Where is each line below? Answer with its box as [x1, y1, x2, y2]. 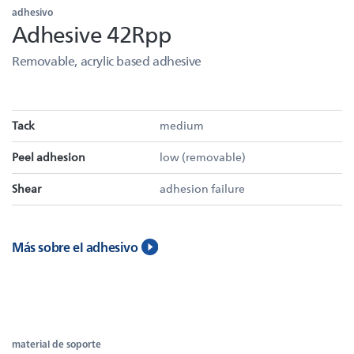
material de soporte [12, 337, 101, 350]
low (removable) [160, 149, 246, 164]
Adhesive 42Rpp [12, 18, 171, 48]
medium [160, 118, 204, 133]
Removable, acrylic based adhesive [12, 52, 201, 69]
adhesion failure [160, 181, 245, 196]
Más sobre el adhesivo [12, 239, 138, 255]
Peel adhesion [12, 149, 85, 164]
